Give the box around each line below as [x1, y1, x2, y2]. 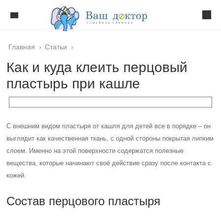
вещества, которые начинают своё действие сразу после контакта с [6, 159, 212, 167]
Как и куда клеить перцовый [6, 60, 188, 75]
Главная [8, 43, 36, 51]
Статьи [45, 43, 68, 51]
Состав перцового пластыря [6, 194, 161, 208]
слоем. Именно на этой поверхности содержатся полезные [6, 147, 184, 154]
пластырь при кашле [6, 76, 141, 91]
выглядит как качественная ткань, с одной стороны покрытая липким [6, 135, 214, 142]
